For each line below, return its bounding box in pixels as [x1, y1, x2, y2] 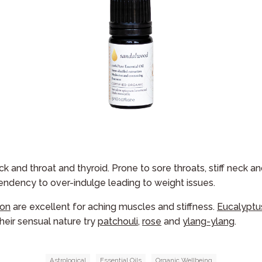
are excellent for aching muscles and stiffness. [11, 201, 217, 212]
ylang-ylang [182, 215, 235, 227]
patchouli [98, 215, 138, 227]
